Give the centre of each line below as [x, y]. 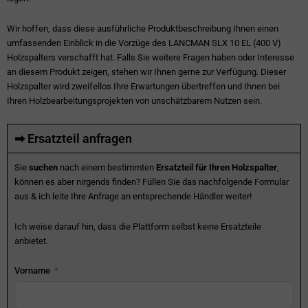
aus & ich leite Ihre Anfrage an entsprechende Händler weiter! [133, 196]
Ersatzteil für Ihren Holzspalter [217, 167]
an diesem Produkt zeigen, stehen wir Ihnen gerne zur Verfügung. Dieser [146, 72]
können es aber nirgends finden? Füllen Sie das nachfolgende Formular [152, 181]
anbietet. [31, 241]
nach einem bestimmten [107, 167]
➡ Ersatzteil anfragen [73, 138]
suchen [43, 167]
